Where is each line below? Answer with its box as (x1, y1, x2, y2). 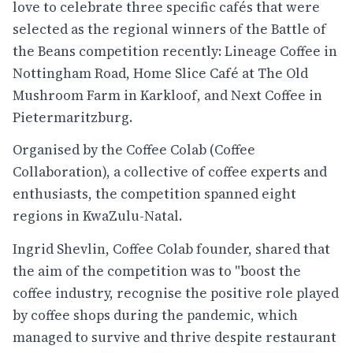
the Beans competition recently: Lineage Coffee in (13, 41, 337, 61)
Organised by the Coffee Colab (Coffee (13, 140, 255, 160)
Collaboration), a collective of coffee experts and (13, 162, 327, 182)
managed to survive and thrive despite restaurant (13, 327, 336, 347)
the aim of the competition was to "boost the (13, 261, 301, 281)
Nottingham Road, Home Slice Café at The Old (13, 63, 308, 83)
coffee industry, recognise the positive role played (13, 283, 339, 303)
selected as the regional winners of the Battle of (13, 19, 326, 39)
